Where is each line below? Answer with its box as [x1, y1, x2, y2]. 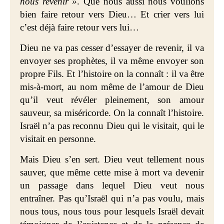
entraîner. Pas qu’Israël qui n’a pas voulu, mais [20, 193, 204, 203]
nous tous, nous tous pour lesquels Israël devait [20, 206, 204, 216]
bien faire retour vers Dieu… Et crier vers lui [20, 9, 204, 19]
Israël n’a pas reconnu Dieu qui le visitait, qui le [20, 120, 204, 131]
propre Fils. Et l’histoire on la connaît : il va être [20, 68, 204, 79]
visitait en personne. [20, 133, 96, 144]
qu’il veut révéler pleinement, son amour [20, 94, 204, 105]
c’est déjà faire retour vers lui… [20, 22, 139, 32]
